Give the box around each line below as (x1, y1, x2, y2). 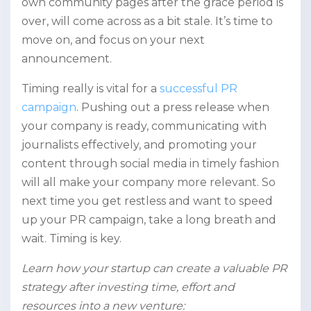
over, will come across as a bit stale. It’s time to (22, 15, 273, 28)
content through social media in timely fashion (22, 157, 279, 171)
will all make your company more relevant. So (22, 176, 276, 190)
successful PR (160, 82, 237, 96)
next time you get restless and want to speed (22, 194, 273, 208)
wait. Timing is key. (22, 232, 121, 246)
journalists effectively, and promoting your (22, 138, 257, 152)
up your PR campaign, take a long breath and (22, 213, 276, 227)
